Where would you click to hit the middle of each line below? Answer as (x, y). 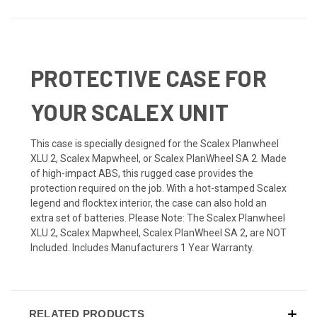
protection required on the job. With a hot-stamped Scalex (158, 188)
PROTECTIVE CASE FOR (149, 77)
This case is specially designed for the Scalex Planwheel (155, 143)
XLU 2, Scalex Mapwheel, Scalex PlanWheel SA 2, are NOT (158, 232)
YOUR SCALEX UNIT (129, 111)
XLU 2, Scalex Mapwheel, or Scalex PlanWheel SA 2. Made (158, 158)
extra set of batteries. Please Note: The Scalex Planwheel (158, 218)
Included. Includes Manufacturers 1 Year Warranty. (142, 247)
